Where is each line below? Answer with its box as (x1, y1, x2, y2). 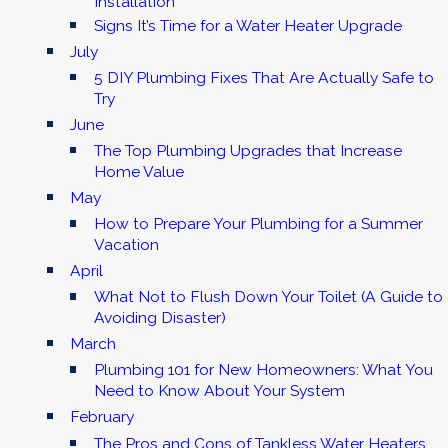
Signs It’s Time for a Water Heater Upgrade (93, 16, 402, 36)
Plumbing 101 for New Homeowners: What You (93, 360, 433, 380)
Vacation (93, 235, 159, 255)
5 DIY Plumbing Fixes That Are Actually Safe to (93, 68, 434, 88)
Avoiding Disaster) (93, 308, 226, 328)
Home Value (93, 162, 184, 182)
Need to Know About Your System (93, 381, 345, 401)
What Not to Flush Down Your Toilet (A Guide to (93, 287, 443, 307)
